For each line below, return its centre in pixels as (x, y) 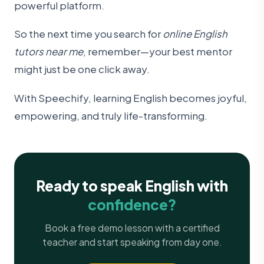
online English (195, 34)
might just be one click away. (82, 69)
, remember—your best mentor (158, 52)
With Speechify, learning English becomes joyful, (131, 98)
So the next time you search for (88, 34)
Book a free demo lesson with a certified (132, 227)
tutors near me (49, 52)
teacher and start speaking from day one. (132, 242)
